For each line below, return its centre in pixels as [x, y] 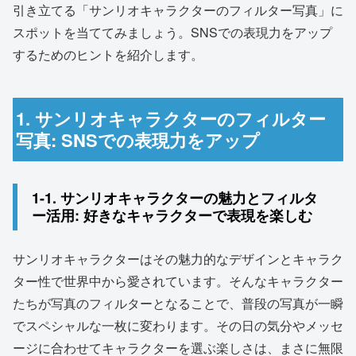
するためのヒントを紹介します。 [108, 55]
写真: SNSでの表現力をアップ [138, 140]
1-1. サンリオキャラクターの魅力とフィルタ [175, 198]
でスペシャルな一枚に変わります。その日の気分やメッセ [178, 326]
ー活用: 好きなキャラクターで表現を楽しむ [172, 216]
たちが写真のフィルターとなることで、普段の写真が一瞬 [178, 304]
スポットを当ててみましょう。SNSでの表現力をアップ [172, 33]
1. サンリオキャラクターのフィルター [171, 119]
